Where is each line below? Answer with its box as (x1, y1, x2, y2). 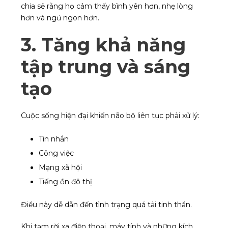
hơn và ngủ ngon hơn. (21, 13, 99, 23)
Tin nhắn (39, 134, 69, 144)
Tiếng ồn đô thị (39, 177, 92, 187)
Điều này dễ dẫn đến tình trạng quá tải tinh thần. (21, 200, 192, 210)
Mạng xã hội (39, 163, 82, 173)
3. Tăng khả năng (21, 34, 186, 56)
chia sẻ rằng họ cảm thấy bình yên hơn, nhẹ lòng (21, 2, 193, 11)
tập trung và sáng (21, 55, 190, 78)
